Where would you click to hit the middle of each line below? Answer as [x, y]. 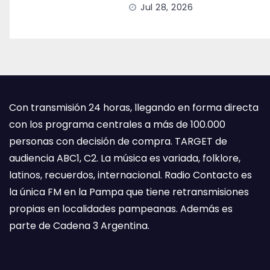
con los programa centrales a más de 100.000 [117, 124]
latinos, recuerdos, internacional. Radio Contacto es [130, 175]
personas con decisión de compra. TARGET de [118, 141]
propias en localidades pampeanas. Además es [121, 209]
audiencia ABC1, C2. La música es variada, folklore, [125, 158]
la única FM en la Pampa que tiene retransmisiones [129, 192]
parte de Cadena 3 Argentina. [79, 226]
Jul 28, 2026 [167, 7]
